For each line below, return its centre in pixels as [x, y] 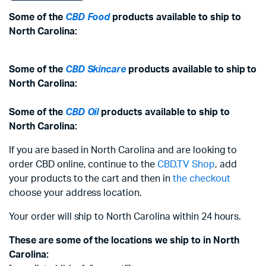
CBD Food [88, 17]
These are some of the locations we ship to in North [124, 240]
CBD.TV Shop [186, 164]
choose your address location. [76, 193]
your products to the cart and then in [91, 179]
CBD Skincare [96, 69]
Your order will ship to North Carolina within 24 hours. [125, 217]
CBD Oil [82, 112]
